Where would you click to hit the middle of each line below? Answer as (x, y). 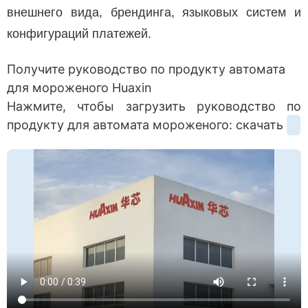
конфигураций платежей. (79, 33)
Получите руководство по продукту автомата (146, 69)
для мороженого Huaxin (79, 87)
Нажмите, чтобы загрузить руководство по (154, 106)
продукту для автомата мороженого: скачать (147, 124)
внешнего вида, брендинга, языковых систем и (154, 12)
